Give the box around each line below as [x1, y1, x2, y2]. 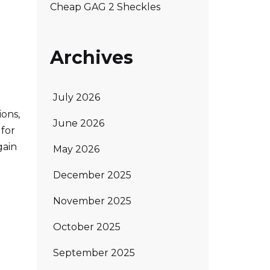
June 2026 [53, 117, 104, 129]
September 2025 [53, 246, 135, 259]
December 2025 [53, 169, 131, 181]
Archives [50, 46, 133, 69]
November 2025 [53, 195, 131, 207]
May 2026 [53, 143, 99, 155]
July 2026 [53, 91, 100, 103]
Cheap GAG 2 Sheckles [50, 1, 160, 13]
